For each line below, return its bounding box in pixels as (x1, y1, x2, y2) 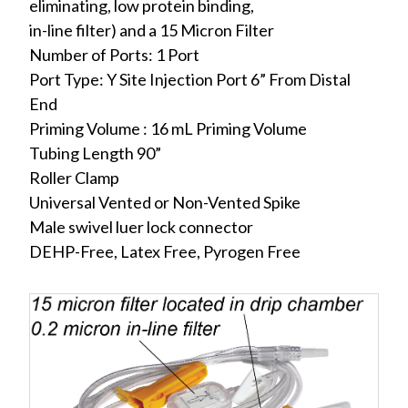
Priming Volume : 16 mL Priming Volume (29, 117, 307, 138)
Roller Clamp (29, 167, 119, 188)
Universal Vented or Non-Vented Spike (29, 191, 301, 212)
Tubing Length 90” (29, 142, 161, 163)
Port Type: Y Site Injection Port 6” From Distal (29, 68, 351, 89)
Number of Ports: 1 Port (29, 44, 199, 65)
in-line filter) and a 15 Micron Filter (29, 19, 274, 40)
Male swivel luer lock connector (29, 216, 253, 237)
